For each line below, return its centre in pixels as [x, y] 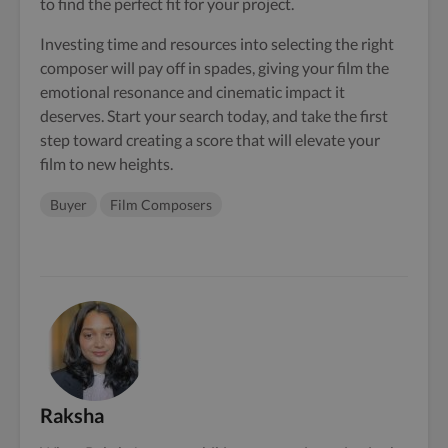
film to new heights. [106, 164]
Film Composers [161, 205]
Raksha [72, 415]
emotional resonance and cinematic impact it [192, 92]
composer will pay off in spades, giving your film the [214, 68]
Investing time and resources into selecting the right [217, 44]
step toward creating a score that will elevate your [210, 140]
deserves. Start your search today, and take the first [214, 116]
